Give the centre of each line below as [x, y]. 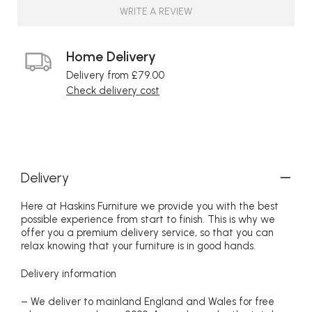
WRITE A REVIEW [156, 11]
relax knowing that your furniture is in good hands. [138, 246]
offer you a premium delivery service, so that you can [147, 233]
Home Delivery [111, 57]
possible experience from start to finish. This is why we [148, 220]
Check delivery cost [113, 91]
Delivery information [69, 274]
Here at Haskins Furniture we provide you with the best [150, 206]
